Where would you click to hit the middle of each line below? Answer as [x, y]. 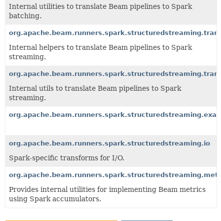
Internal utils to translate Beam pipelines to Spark [95, 88]
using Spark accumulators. [55, 199]
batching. [25, 16]
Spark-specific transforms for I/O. [67, 158]
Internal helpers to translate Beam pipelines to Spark [100, 47]
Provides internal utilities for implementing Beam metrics [107, 189]
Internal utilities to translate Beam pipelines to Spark [100, 6]
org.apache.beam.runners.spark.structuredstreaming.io [110, 143]
